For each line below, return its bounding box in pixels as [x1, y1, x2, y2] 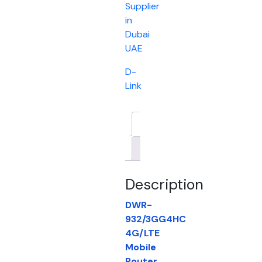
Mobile [125, 240, 156, 253]
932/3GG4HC [125, 212, 186, 225]
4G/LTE [125, 226, 160, 239]
